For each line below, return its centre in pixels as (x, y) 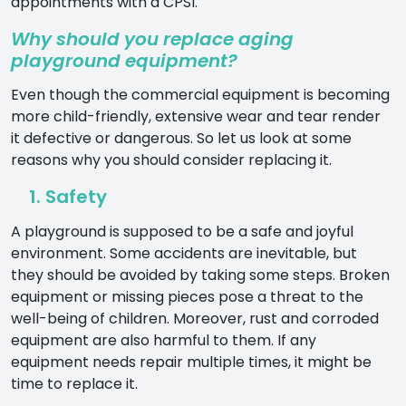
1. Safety (59, 196)
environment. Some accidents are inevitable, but (184, 253)
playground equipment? (124, 60)
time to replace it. (74, 383)
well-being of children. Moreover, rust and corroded (195, 318)
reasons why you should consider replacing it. (171, 159)
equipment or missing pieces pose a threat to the (187, 296)
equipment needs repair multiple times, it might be (191, 362)
